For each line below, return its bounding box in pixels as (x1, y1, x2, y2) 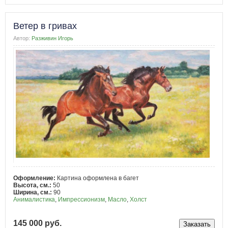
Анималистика (13, 195, 55, 203)
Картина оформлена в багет (57, 174, 139, 182)
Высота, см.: (13, 181, 53, 189)
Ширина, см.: (13, 188, 53, 196)
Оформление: (13, 174, 57, 182)
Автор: (13, 35, 30, 41)
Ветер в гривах (13, 20, 77, 31)
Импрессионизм (58, 195, 105, 203)
